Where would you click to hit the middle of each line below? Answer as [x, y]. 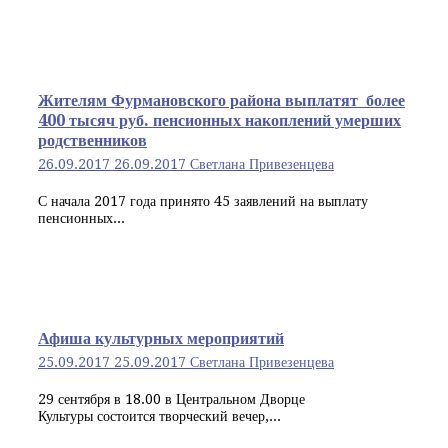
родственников [92, 140]
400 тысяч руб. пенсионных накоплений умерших [219, 120]
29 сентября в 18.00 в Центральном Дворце [171, 398]
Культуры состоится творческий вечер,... [159, 415]
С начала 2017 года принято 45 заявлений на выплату [203, 200]
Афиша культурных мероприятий [161, 338]
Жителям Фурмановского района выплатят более [221, 100]
